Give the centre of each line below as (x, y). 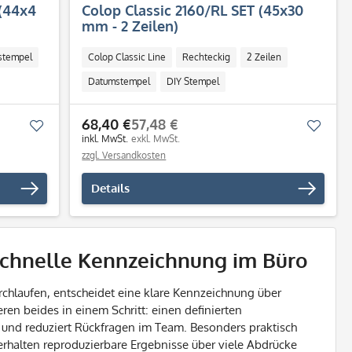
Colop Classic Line (127, 57)
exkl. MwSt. (156, 139)
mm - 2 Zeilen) (130, 26)
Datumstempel (119, 81)
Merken (64, 125)
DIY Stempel (193, 81)
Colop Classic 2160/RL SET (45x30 (193, 10)
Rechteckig (207, 57)
